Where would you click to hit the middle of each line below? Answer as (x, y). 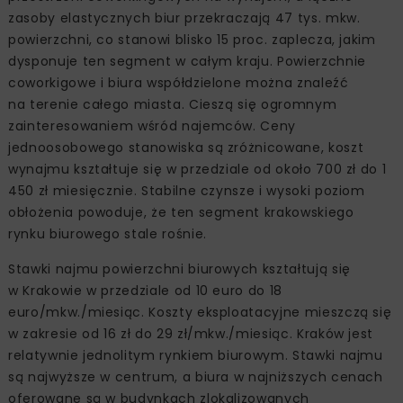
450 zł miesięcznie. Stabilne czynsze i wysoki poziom (187, 191)
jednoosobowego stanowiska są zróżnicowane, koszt (186, 148)
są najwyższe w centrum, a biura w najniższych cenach (196, 377)
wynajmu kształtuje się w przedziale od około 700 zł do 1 (197, 170)
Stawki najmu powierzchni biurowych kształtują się (179, 269)
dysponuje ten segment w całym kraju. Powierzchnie (187, 62)
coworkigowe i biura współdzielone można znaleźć (179, 83)
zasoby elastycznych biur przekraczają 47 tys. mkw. (184, 18)
